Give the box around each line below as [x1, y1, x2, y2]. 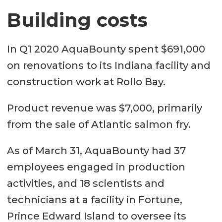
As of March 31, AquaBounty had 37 [6, 145, 186, 157]
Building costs [6, 8, 148, 32]
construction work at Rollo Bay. [6, 76, 166, 88]
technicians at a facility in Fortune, [6, 194, 182, 206]
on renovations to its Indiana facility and [6, 59, 211, 72]
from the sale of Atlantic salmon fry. [6, 118, 191, 131]
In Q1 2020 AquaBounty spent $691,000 [6, 43, 205, 55]
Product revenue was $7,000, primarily [6, 102, 202, 114]
